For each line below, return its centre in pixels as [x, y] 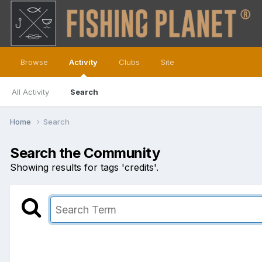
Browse [34, 62]
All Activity [30, 92]
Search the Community [85, 153]
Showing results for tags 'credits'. [84, 167]
